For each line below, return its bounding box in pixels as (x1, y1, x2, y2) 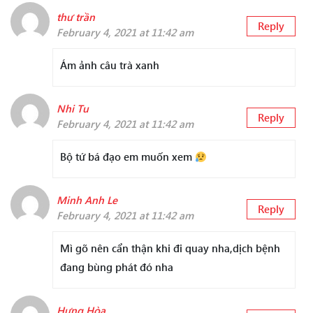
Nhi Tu (57, 101, 89, 116)
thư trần (57, 10, 95, 24)
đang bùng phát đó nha (60, 260, 173, 275)
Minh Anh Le (57, 193, 117, 208)
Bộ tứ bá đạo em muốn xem (60, 150, 195, 164)
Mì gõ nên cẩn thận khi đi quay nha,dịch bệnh (60, 241, 280, 256)
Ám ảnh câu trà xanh (60, 58, 159, 73)
